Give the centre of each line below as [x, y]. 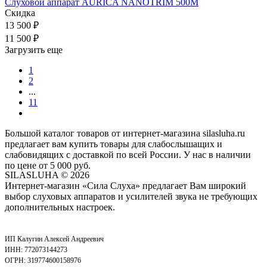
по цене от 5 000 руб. [48, 165]
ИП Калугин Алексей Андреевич [54, 239]
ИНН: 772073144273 [36, 249]
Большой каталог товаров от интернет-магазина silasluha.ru [125, 133]
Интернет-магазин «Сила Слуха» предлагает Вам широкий [125, 185]
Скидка [20, 13]
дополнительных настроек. [60, 207]
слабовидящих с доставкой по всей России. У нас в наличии [128, 154]
